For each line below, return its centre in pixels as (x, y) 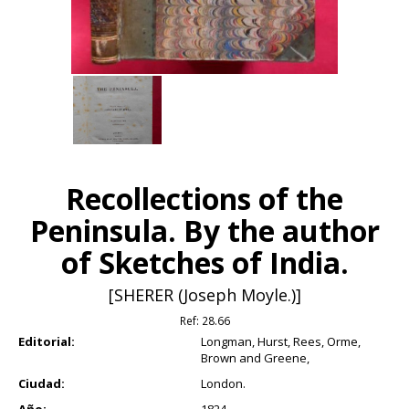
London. (223, 383)
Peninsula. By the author (204, 230)
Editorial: (47, 341)
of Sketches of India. (204, 262)
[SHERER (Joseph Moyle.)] (204, 294)
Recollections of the (204, 198)
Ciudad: (42, 383)
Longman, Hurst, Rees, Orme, (281, 341)
